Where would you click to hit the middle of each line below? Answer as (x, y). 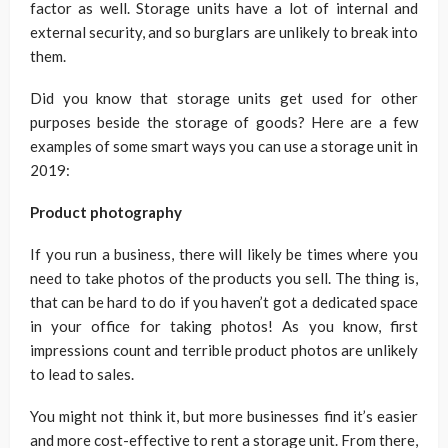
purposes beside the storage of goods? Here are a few (224, 122)
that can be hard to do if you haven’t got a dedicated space (224, 302)
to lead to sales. (82, 374)
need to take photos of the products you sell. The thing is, (224, 278)
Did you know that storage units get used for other (224, 98)
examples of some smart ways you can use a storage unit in (224, 146)
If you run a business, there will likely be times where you (224, 254)
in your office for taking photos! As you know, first (224, 326)
